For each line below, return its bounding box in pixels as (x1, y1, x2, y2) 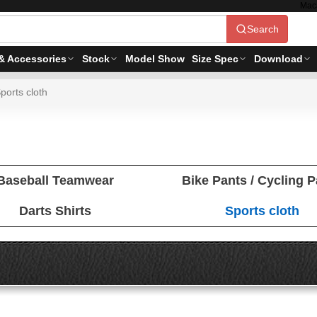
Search (247, 23, 279, 35)
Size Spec (192, 53, 238, 64)
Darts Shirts (18, 204, 91, 218)
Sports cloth (224, 204, 299, 218)
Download (254, 53, 303, 64)
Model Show (125, 53, 185, 64)
